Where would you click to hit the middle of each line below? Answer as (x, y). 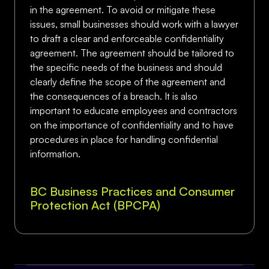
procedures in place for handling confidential (124, 139)
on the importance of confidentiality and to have (132, 125)
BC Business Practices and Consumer (132, 191)
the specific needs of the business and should (126, 67)
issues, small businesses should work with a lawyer (134, 24)
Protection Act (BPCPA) (95, 205)
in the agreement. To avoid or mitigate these (123, 10)
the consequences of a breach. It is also (114, 96)
